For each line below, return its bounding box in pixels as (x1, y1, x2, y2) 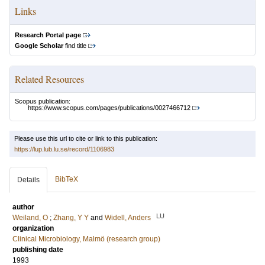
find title (63, 42, 86, 49)
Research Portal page (15, 31, 81, 38)
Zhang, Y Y (53, 214, 89, 222)
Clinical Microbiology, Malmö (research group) (12, 235, 160, 244)
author (12, 203, 34, 212)
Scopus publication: (15, 98, 70, 105)
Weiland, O (12, 214, 48, 222)
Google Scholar (15, 42, 63, 49)
